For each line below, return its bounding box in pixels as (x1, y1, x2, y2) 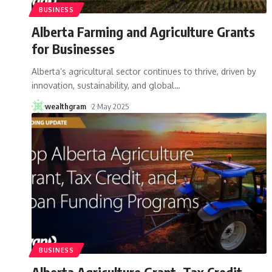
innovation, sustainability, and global (32, 80, 174, 90)
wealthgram (45, 101, 86, 111)
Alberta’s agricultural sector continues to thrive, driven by (32, 66, 256, 76)
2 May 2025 (91, 101, 129, 111)
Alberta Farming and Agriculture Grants (32, 22, 255, 40)
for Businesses (32, 39, 115, 57)
